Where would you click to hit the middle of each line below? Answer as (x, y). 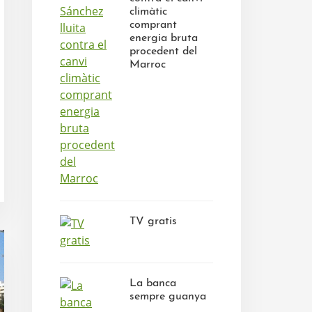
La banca (153, 283)
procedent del (163, 52)
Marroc (148, 65)
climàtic (148, 12)
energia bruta (164, 38)
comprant (153, 25)
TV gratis (153, 221)
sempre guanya (168, 297)
